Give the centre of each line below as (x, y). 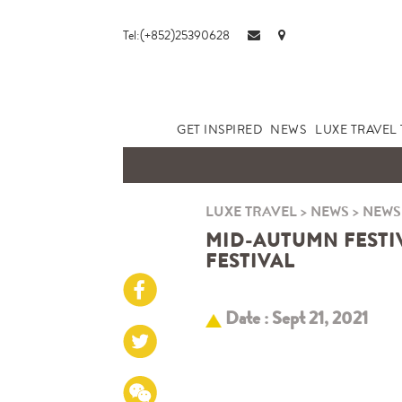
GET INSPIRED (219, 129)
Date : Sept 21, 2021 (294, 318)
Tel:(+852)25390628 (176, 35)
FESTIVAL (249, 261)
